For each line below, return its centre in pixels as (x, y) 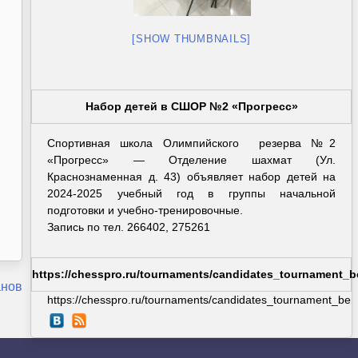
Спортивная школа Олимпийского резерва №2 (192, 143)
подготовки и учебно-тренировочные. (145, 210)
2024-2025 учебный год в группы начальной (192, 193)
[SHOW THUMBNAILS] (192, 39)
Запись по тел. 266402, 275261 (129, 227)
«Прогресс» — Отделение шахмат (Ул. (192, 160)
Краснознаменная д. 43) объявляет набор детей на (192, 177)
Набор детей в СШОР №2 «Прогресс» (191, 106)
